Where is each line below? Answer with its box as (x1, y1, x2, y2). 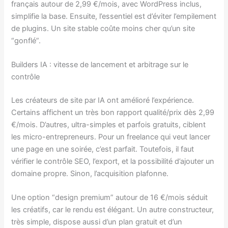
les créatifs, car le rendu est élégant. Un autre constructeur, (11, 205, 214, 215)
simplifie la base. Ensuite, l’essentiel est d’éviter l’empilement (11, 11, 217, 21)
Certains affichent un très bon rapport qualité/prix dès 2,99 (11, 107, 215, 117)
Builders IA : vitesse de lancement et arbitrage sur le (11, 60, 189, 70)
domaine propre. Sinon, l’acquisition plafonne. (11, 168, 169, 178)
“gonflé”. (11, 36, 41, 45)
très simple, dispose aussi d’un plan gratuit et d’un (11, 217, 183, 227)
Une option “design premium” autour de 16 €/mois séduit (11, 193, 208, 203)
